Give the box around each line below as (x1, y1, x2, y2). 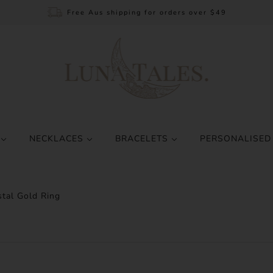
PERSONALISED (199, 133, 271, 144)
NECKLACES (29, 133, 87, 144)
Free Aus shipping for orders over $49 (66, 8, 227, 17)
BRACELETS (115, 133, 171, 144)
